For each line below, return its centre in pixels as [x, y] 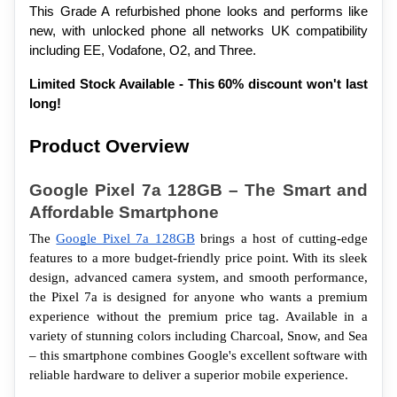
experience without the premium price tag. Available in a [198, 316]
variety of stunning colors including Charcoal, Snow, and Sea [198, 335]
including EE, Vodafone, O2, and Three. [143, 51]
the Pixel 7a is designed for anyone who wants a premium [198, 296]
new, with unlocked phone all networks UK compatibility [198, 31]
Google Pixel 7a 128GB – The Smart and [198, 190]
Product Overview [109, 147]
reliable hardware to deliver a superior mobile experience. [189, 374]
